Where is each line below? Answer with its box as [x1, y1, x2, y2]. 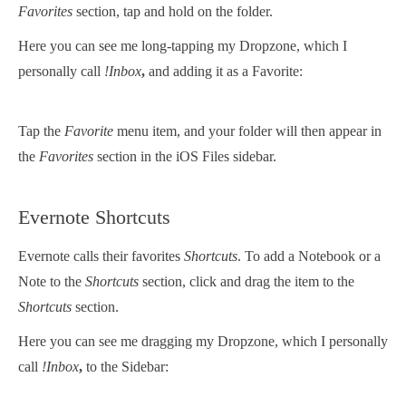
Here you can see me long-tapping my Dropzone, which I [18, 38, 347, 54]
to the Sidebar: [86, 359, 169, 375]
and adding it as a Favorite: [149, 63, 303, 80]
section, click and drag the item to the [139, 274, 354, 290]
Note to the [18, 274, 85, 290]
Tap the [18, 123, 64, 140]
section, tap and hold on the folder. [72, 4, 273, 20]
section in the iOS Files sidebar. [93, 149, 276, 165]
